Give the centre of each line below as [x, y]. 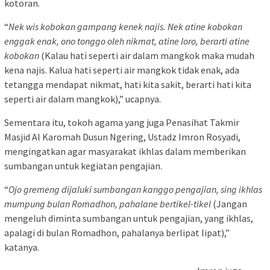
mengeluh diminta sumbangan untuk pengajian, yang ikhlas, [129, 218]
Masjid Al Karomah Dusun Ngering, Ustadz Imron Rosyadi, [122, 137]
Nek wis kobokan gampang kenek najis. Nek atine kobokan [125, 26]
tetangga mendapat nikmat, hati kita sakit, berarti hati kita [128, 84]
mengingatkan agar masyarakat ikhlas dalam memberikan [125, 151]
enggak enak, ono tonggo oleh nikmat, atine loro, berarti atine [127, 41]
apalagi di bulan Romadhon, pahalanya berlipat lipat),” [117, 232]
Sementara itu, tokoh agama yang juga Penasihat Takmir [122, 122]
